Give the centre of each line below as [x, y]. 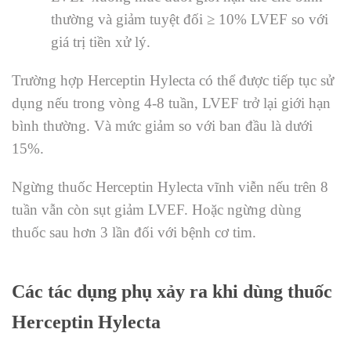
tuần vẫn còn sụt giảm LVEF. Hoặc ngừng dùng [157, 210]
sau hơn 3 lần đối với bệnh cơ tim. [151, 233]
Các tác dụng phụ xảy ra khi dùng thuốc [172, 292]
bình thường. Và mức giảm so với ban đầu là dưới [162, 126]
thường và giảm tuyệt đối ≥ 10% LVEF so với [190, 20]
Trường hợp [50, 81]
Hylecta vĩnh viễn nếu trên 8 [243, 187]
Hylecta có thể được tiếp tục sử [242, 81]
